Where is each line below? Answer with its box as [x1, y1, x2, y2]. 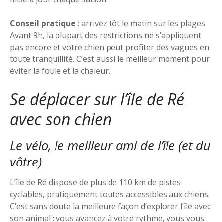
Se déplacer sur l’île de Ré [10, 88, 184, 110]
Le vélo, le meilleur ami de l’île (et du [10, 136, 211, 154]
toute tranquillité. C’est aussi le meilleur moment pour [10, 53, 210, 64]
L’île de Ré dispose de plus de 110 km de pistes [10, 176, 181, 188]
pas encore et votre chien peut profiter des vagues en [10, 41, 209, 53]
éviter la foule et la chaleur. [10, 65, 110, 76]
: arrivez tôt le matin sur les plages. [76, 17, 207, 29]
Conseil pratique [10, 17, 76, 29]
